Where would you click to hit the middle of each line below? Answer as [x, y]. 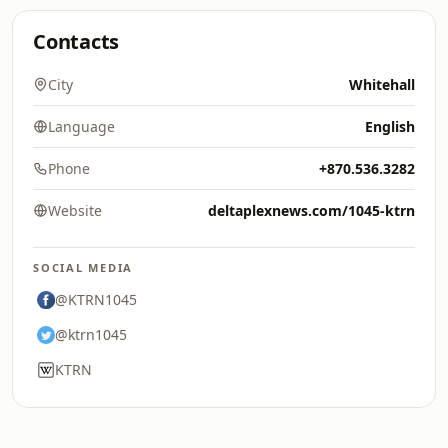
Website [75, 210]
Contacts [76, 41]
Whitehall [382, 84]
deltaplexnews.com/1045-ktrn [311, 210]
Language [81, 126]
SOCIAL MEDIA [83, 267]
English [390, 126]
